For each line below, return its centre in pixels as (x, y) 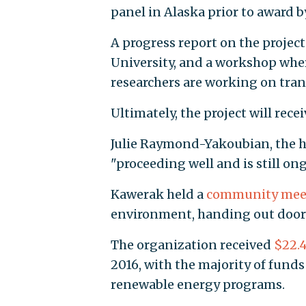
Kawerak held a (158, 195)
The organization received (192, 245)
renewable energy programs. (197, 285)
